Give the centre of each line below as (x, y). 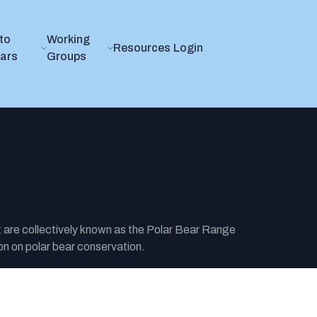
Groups (66, 56)
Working (68, 39)
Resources (142, 48)
